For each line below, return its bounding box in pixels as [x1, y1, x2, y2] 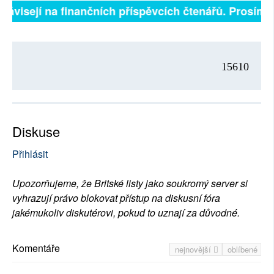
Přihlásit [12, 147, 48, 161]
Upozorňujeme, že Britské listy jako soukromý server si [12, 176, 248, 191]
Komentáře [12, 241, 60, 256]
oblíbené [228, 243, 257, 256]
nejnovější [175, 243, 213, 256]
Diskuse [12, 122, 60, 141]
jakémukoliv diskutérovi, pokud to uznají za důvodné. [12, 206, 240, 220]
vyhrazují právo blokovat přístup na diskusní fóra [12, 191, 220, 206]
